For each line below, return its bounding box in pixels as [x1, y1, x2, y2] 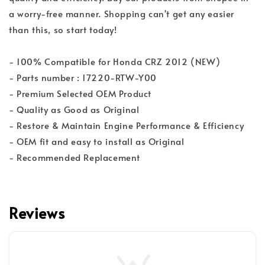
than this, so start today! [9, 23, 117, 36]
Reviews [9, 202, 65, 224]
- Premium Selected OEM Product [9, 87, 151, 100]
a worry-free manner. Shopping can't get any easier [9, 7, 235, 20]
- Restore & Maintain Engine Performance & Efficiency [9, 119, 244, 132]
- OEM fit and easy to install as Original [9, 135, 185, 148]
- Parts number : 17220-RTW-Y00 [9, 71, 157, 84]
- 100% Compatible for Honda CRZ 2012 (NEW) [9, 55, 221, 68]
